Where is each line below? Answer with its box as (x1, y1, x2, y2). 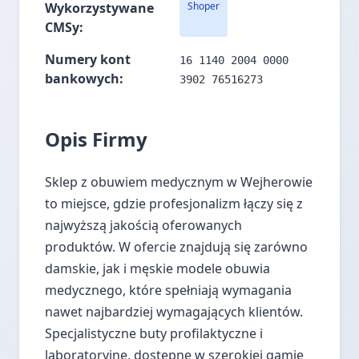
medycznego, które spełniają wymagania (45, 281, 292, 299)
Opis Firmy (45, 126, 147, 152)
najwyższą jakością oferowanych (45, 216, 242, 234)
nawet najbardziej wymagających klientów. (45, 303, 303, 321)
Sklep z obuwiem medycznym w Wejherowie (45, 173, 313, 191)
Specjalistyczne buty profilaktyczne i (45, 325, 263, 342)
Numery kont (45, 50, 131, 68)
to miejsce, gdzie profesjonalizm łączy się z (45, 195, 303, 212)
